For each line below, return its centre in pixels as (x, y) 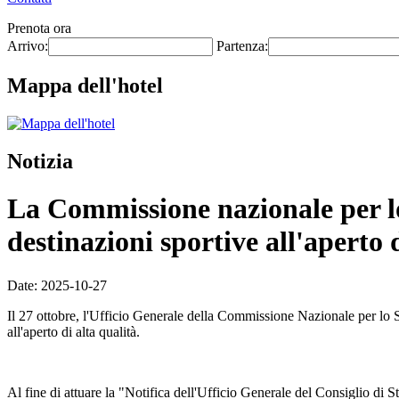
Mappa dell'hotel (85, 85)
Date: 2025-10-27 (57, 285)
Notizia (40, 161)
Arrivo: (28, 46)
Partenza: (242, 46)
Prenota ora (39, 28)
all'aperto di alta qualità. (73, 331)
